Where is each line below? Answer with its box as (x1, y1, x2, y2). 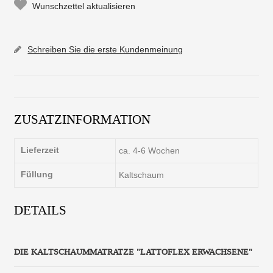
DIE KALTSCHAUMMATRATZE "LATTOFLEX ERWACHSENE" (14, 246, 253, 258)
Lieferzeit (21, 144, 60, 155)
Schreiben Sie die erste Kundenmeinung (27, 44, 183, 54)
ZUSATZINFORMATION (14, 110, 151, 128)
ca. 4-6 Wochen (119, 145, 180, 155)
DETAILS (14, 201, 67, 219)
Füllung (21, 169, 54, 179)
